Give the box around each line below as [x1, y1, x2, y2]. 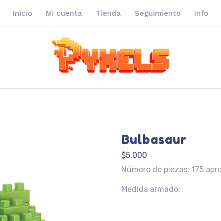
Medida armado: [121, 184, 180, 194]
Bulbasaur [121, 132, 187, 147]
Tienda [96, 9, 121, 18]
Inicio [13, 9, 32, 18]
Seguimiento [135, 9, 181, 18]
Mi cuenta [46, 9, 82, 18]
